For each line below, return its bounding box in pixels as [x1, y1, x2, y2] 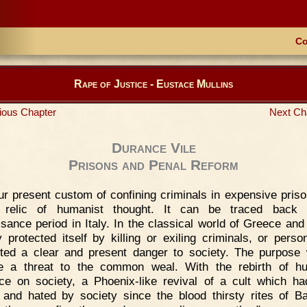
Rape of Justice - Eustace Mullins [74, 78, 233, 90]
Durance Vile [111, 140, 196, 156]
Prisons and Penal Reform [69, 157, 238, 173]
